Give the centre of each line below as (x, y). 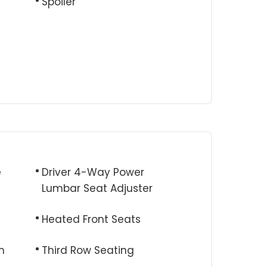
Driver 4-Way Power (93, 172)
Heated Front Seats (91, 219)
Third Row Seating (88, 250)
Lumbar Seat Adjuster (97, 188)
